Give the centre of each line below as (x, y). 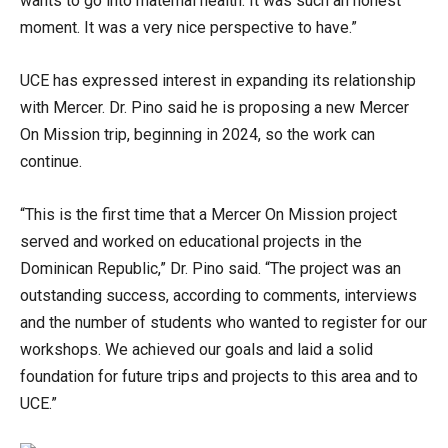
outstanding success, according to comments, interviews (218, 295)
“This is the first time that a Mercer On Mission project (208, 214)
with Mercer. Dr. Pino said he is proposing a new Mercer (214, 107)
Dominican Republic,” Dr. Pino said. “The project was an (210, 268)
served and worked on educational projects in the (191, 241)
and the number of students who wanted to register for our (223, 322)
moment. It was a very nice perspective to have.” (188, 27)
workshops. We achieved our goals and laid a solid (196, 349)
